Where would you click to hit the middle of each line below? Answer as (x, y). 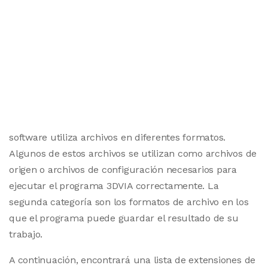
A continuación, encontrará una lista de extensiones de (133, 260)
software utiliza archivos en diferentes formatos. (118, 137)
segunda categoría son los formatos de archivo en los (129, 202)
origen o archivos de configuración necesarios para (123, 170)
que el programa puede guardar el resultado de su (124, 218)
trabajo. (26, 234)
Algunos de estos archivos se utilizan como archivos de (133, 153)
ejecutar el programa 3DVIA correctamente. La (114, 186)
